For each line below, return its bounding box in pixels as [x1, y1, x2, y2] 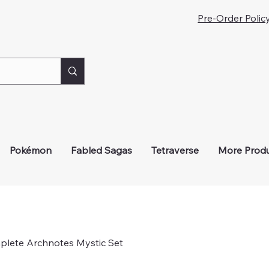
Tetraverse [151, 144, 199, 157]
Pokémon [10, 144, 52, 157]
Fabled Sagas [71, 144, 133, 157]
